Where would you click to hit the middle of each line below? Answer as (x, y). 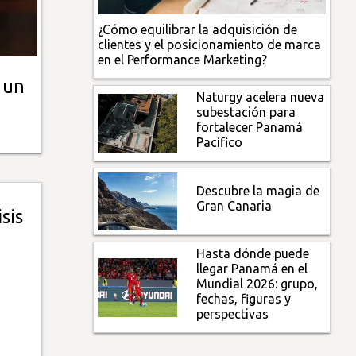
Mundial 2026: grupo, (257, 284)
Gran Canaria (234, 205)
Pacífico (220, 142)
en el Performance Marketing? (183, 59)
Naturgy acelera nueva (261, 97)
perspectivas (233, 314)
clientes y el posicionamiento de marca (210, 44)
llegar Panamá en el (252, 269)
